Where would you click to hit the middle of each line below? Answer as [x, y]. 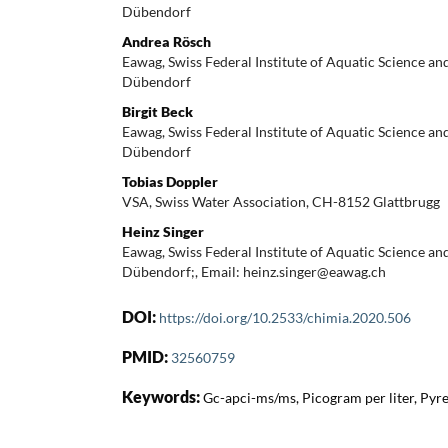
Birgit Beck [157, 111]
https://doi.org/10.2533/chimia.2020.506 [285, 317]
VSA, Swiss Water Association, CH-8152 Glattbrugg [281, 201]
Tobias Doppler [170, 181]
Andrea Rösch [166, 41]
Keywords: [162, 396]
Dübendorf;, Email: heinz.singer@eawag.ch [254, 271]
